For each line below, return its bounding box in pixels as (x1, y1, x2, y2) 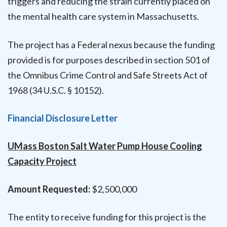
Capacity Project (8, 155, 77, 167)
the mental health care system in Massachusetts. (8, 11, 199, 22)
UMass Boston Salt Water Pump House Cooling (8, 140, 202, 152)
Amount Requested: (8, 183, 90, 195)
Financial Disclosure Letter (8, 112, 118, 124)
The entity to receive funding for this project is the (8, 211, 206, 223)
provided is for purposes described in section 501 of (8, 54, 210, 65)
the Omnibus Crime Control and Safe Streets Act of (8, 69, 208, 81)
